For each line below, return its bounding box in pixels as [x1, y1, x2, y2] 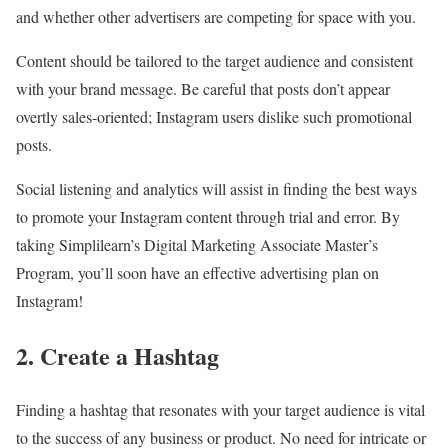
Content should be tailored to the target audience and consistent [16, 49, 413, 71]
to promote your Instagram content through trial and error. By [16, 205, 400, 227]
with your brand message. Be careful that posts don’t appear [16, 77, 390, 99]
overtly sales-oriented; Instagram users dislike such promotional [16, 105, 412, 127]
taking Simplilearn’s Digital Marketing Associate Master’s [16, 233, 378, 255]
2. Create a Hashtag [16, 337, 219, 373]
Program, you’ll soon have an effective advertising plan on [16, 261, 379, 283]
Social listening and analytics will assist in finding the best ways [16, 177, 417, 199]
